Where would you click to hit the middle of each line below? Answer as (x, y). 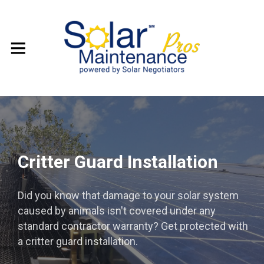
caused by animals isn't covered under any (117, 210)
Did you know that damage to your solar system (128, 195)
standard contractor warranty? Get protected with (133, 226)
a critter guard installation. (78, 241)
